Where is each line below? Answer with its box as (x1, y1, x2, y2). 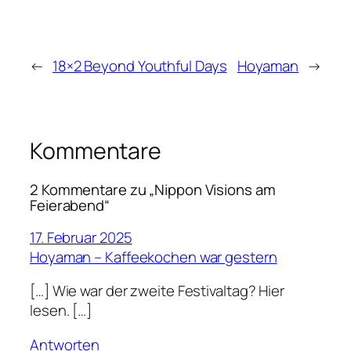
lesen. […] (30, 300, 92, 321)
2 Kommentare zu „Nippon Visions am (30, 179, 276, 201)
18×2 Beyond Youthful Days (52, 55, 227, 76)
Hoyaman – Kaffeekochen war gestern (30, 246, 277, 267)
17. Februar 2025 (30, 226, 132, 248)
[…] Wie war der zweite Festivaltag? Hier (30, 280, 284, 302)
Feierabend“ (30, 195, 110, 216)
